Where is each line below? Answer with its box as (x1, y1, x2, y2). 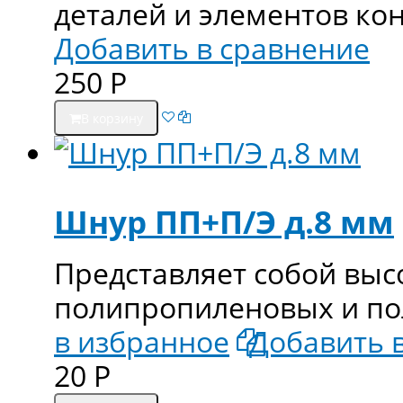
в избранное (54, 322, 229, 361)
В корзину (81, 110, 143, 127)
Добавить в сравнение (54, 29, 370, 67)
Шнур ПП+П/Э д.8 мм (54, 200, 394, 243)
